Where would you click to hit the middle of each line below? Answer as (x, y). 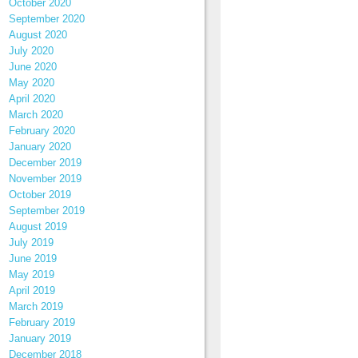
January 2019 (40, 338)
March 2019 (36, 306)
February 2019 (42, 322)
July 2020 (31, 51)
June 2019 (33, 259)
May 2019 (32, 274)
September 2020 (47, 19)
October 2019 (40, 195)
